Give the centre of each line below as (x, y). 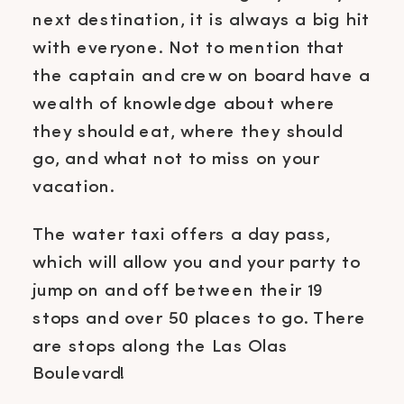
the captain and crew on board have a (202, 76)
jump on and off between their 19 (178, 290)
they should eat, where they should (188, 132)
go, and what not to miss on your (176, 160)
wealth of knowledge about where (184, 104)
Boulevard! (78, 374)
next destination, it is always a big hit (202, 21)
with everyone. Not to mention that (189, 48)
